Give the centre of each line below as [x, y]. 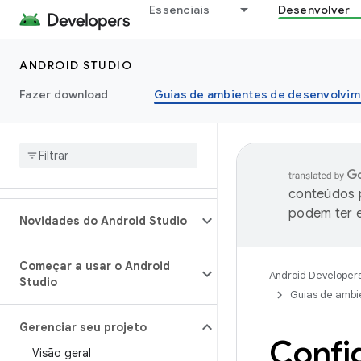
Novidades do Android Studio [103, 221]
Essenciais [180, 10]
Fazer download [64, 94]
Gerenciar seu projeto [83, 327]
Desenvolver [314, 10]
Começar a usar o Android [95, 266]
